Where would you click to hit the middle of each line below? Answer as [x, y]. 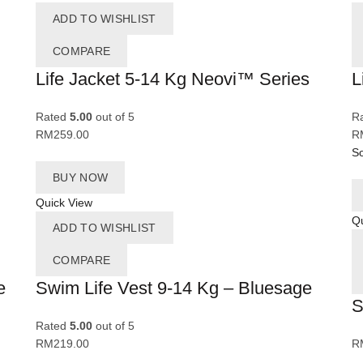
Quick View [64, 203]
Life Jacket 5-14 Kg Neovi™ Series [173, 79]
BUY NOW [81, 178]
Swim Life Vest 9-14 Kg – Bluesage [174, 288]
